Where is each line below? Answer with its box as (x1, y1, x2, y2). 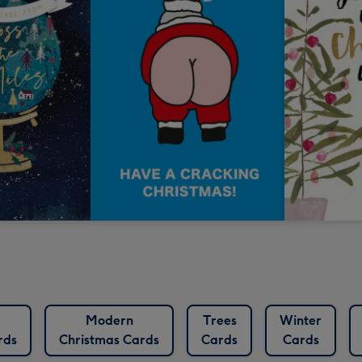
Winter (280, 313, 322, 329)
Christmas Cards (59, 332, 159, 348)
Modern (85, 313, 133, 329)
